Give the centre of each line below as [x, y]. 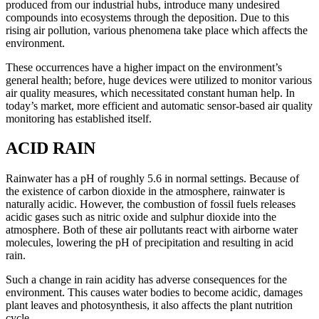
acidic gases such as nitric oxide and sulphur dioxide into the [141, 217]
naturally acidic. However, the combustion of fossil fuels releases [151, 204]
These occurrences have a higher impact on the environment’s [144, 67]
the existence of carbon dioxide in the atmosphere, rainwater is [145, 192]
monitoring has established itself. [79, 118]
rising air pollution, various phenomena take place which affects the [157, 30]
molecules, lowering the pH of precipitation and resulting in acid [150, 243]
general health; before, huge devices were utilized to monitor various [159, 80]
